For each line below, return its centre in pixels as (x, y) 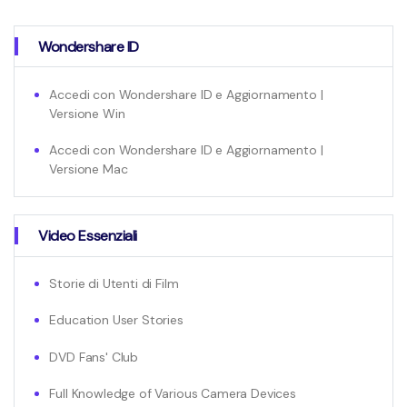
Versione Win (87, 113)
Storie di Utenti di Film (114, 284)
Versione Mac (89, 169)
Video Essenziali (88, 236)
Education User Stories (116, 320)
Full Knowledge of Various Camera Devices (173, 393)
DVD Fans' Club (94, 357)
